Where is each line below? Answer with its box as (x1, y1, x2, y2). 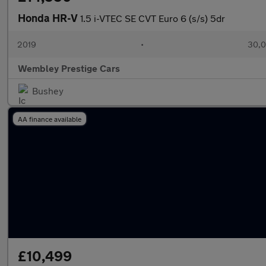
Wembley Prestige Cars (18, 62, 120, 74)
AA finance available (18, 115, 81, 123)
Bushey (32, 85, 64, 96)
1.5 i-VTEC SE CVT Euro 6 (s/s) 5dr (80, 12, 225, 24)
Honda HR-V (18, 11, 80, 24)
